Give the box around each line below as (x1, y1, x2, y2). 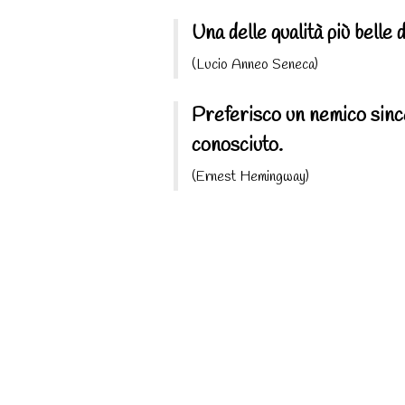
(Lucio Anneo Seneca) (192, 54, 318, 74)
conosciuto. (192, 131, 283, 159)
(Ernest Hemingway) (192, 166, 309, 186)
